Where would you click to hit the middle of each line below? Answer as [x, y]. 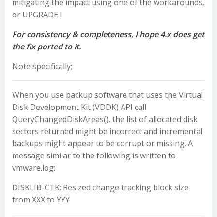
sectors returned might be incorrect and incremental [107, 131]
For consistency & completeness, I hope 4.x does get [108, 34]
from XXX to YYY [41, 200]
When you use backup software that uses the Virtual [108, 95]
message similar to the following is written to [94, 155]
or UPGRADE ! [37, 15]
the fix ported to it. [46, 46]
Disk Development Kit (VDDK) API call [79, 107]
